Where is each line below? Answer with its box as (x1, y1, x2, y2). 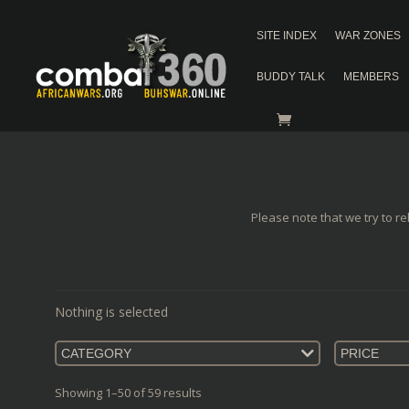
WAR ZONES (335, 29, 401, 42)
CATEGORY (61, 346, 131, 362)
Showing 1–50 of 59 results (55, 384, 202, 402)
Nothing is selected (55, 303, 168, 321)
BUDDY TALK (257, 70, 325, 83)
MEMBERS (343, 70, 399, 83)
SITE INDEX (257, 29, 317, 42)
